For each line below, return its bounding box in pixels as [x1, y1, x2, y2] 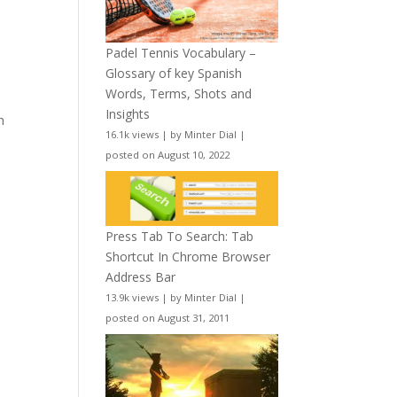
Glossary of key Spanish [105, 64, 243, 82]
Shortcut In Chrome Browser [105, 248, 271, 266]
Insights [105, 105, 151, 122]
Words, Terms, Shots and [105, 84, 253, 102]
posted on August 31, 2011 [105, 311, 230, 325]
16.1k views [105, 127, 160, 141]
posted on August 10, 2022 [105, 147, 230, 161]
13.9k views [105, 291, 160, 305]
